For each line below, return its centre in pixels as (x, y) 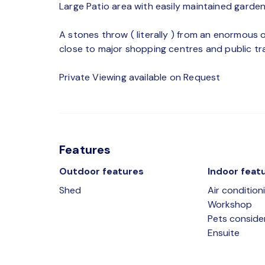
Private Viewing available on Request (140, 77)
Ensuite (223, 233)
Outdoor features (101, 171)
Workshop (230, 204)
